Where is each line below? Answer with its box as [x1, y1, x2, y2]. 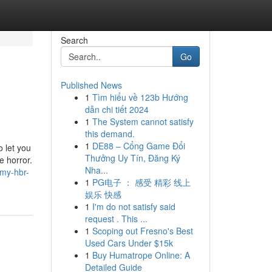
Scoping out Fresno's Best [92, 225, 193, 237]
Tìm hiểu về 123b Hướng [92, 91, 188, 103]
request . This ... [84, 212, 148, 225]
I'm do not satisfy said [92, 200, 175, 212]
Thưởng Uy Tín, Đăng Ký [84, 152, 180, 164]
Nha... [84, 164, 108, 176]
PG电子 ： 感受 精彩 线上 [92, 176, 191, 188]
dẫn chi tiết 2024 [84, 103, 149, 115]
